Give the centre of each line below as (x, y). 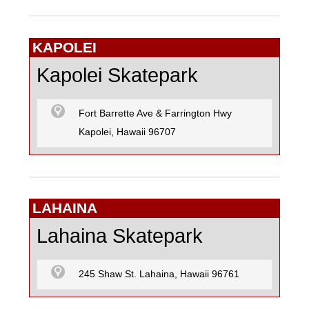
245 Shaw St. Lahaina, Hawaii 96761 (159, 275)
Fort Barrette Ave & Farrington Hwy (155, 114)
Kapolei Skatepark (117, 76)
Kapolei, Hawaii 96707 (127, 132)
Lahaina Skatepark (120, 236)
